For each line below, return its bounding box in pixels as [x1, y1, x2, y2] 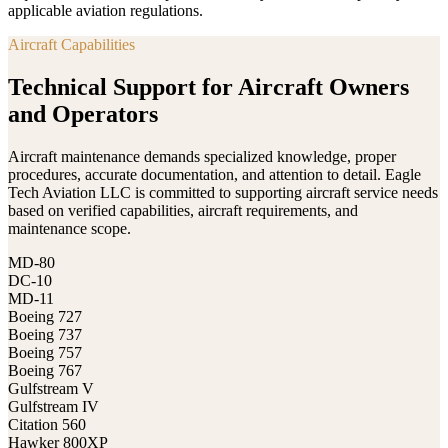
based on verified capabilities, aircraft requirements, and [8, 201, 358, 219]
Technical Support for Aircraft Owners [8, 73, 409, 100]
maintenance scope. [8, 219, 131, 237]
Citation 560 [8, 415, 86, 433]
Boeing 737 [8, 325, 82, 343]
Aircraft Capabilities [8, 36, 135, 54]
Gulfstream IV [8, 397, 99, 415]
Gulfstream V [8, 379, 94, 397]
